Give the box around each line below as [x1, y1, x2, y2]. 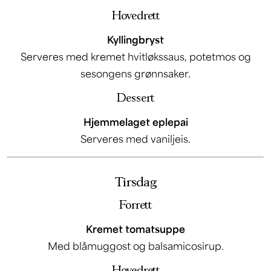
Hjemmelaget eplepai [83, 115, 188, 128]
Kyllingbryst [107, 33, 164, 46]
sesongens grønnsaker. [80, 67, 191, 80]
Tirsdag [114, 175, 157, 189]
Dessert [117, 91, 154, 104]
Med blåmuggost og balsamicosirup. [47, 239, 224, 252]
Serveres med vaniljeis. [80, 132, 191, 145]
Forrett [119, 198, 152, 211]
